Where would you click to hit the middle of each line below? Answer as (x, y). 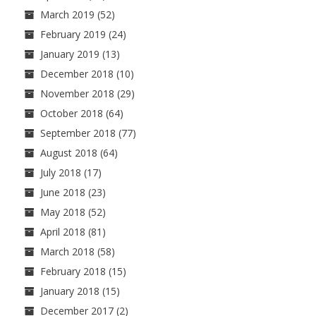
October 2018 (72, 113)
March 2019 (67, 14)
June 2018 (63, 192)
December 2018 (77, 73)
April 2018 (63, 231)
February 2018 (73, 271)
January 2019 (70, 54)
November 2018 (77, 93)
